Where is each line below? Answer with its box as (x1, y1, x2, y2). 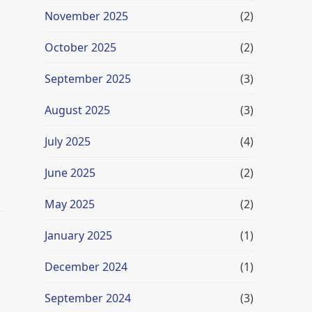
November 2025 (45, 8, 128, 24)
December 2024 (45, 259, 127, 274)
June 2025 (45, 165, 95, 180)
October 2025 (45, 40, 116, 55)
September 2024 (45, 290, 131, 306)
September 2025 (45, 71, 131, 86)
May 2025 (45, 196, 95, 212)
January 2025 (45, 228, 112, 243)
